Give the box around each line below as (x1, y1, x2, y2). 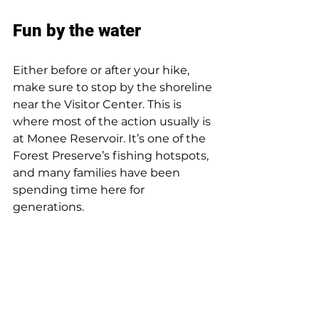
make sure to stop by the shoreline (13, 80, 215, 95)
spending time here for (13, 183, 147, 197)
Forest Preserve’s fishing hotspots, (13, 149, 211, 163)
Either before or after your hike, (13, 63, 192, 78)
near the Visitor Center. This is (13, 98, 184, 112)
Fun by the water (13, 21, 141, 41)
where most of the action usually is (13, 115, 214, 129)
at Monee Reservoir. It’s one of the (13, 132, 209, 146)
